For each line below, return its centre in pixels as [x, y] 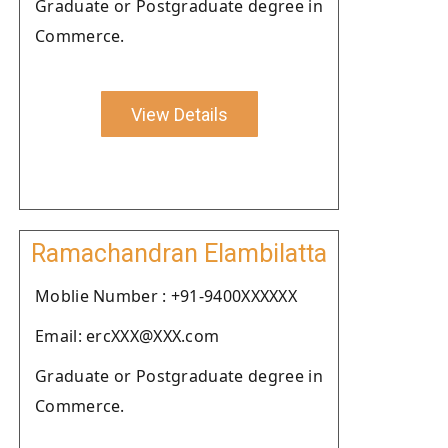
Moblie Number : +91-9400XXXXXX [166, 296]
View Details [179, 114]
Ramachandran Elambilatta [179, 253]
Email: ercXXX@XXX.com [127, 336]
